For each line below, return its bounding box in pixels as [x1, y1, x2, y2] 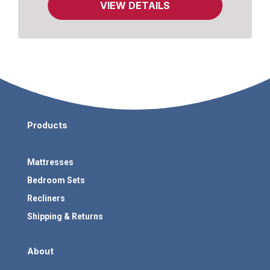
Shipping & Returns [27, 212, 103, 222]
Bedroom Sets [27, 175, 85, 186]
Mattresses [27, 157, 74, 168]
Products [27, 120, 67, 131]
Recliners [27, 193, 65, 204]
